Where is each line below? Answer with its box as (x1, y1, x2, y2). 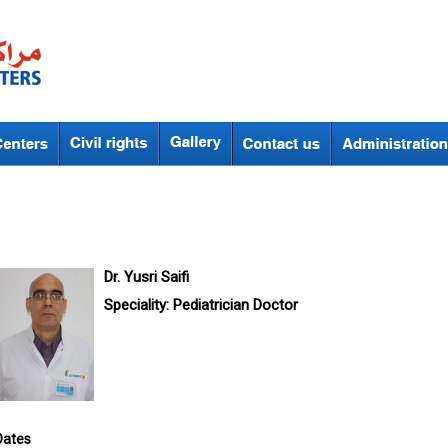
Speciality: (104, 296, 169, 314)
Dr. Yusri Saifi (104, 268, 189, 286)
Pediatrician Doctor (173, 296, 298, 314)
